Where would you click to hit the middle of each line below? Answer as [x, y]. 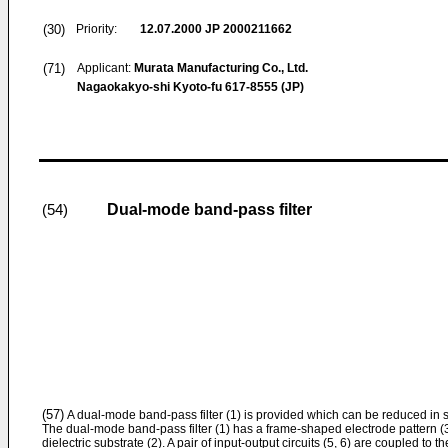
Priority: [96, 29]
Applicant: [105, 68]
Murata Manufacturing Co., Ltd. [221, 68]
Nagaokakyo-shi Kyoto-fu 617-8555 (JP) [190, 87]
